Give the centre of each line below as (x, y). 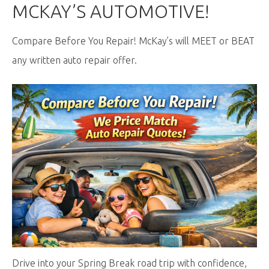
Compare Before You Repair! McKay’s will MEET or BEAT (133, 41)
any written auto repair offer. (74, 60)
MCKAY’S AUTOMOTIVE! (110, 11)
